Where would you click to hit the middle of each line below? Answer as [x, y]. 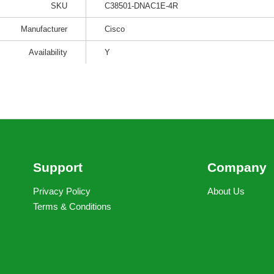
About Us [226, 191]
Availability [48, 52]
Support [58, 167]
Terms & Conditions [72, 206]
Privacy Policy [62, 191]
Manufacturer [44, 29]
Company [237, 167]
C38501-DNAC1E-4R [141, 6]
